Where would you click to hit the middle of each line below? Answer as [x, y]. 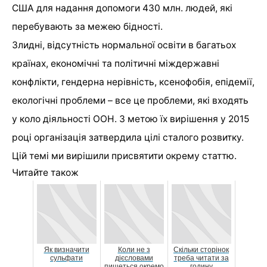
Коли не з [134, 250]
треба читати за [201, 258]
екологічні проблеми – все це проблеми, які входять [130, 101]
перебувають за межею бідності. [87, 27]
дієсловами [134, 258]
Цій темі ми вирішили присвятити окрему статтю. [124, 156]
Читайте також [45, 173]
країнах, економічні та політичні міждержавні [116, 64]
